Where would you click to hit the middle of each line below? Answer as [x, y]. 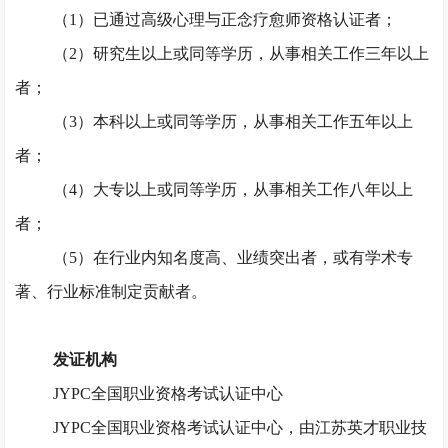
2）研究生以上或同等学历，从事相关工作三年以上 [248, 53]
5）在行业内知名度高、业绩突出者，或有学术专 [240, 257]
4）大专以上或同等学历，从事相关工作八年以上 [240, 189]
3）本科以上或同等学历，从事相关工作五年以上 [240, 121]
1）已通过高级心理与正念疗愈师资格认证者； [232, 19]
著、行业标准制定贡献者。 [111, 291]
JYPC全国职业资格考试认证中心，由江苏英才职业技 [239, 427]
